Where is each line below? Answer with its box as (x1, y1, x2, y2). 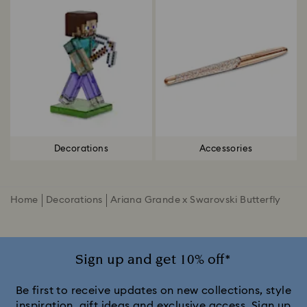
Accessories (199, 145, 253, 153)
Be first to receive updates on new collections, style (15, 284, 292, 296)
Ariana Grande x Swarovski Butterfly (110, 195, 281, 205)
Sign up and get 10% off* (75, 249, 232, 269)
